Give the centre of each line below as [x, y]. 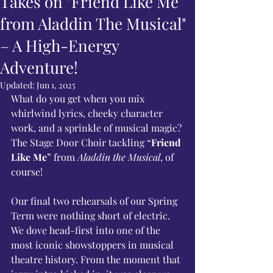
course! [27, 172]
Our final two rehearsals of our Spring [95, 201]
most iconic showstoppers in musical [94, 245]
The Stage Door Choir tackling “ [81, 142]
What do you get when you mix [79, 98]
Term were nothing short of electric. [92, 215]
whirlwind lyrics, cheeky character [88, 113]
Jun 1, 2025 [56, 85]
